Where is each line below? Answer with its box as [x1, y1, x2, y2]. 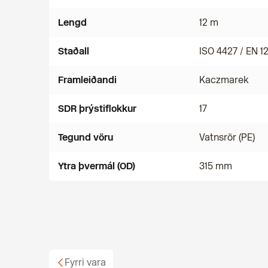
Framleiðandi [58, 74, 117, 86]
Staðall [58, 45, 89, 57]
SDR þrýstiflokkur [58, 103, 136, 114]
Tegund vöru [58, 132, 113, 143]
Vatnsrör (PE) [199, 132, 255, 143]
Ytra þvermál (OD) [58, 160, 135, 172]
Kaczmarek [199, 74, 249, 86]
